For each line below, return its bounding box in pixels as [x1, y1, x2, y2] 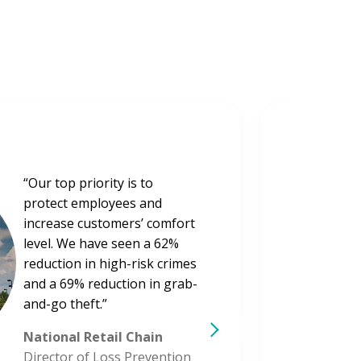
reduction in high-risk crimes [23, 255, 197, 273]
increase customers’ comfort [23, 214, 195, 233]
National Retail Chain [23, 328, 163, 346]
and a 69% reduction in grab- [23, 275, 197, 293]
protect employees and [23, 194, 162, 213]
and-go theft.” [23, 295, 107, 313]
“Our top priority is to [23, 174, 153, 193]
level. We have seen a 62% [23, 234, 179, 253]
